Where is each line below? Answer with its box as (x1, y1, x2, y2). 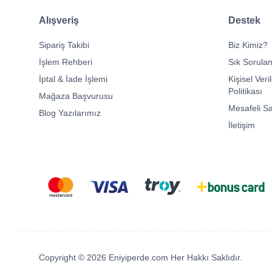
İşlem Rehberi (39, 57, 92, 67)
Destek (228, 15, 260, 25)
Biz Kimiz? (228, 40, 268, 50)
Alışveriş (39, 15, 79, 25)
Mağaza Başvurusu (39, 91, 113, 101)
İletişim (228, 120, 255, 130)
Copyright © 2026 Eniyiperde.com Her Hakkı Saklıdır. (39, 252, 242, 262)
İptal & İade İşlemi (39, 74, 107, 84)
